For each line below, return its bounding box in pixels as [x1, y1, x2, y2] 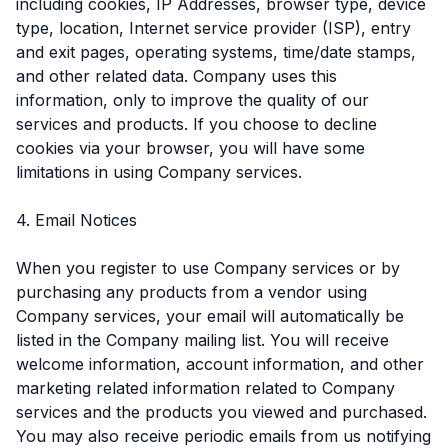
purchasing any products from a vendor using [16, 281, 367, 302]
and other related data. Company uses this [16, 65, 337, 86]
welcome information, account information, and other [16, 353, 424, 374]
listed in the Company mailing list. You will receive [16, 329, 389, 350]
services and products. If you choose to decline [16, 113, 377, 134]
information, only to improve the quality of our [16, 89, 369, 110]
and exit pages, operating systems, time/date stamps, [16, 41, 416, 62]
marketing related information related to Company [16, 377, 395, 398]
